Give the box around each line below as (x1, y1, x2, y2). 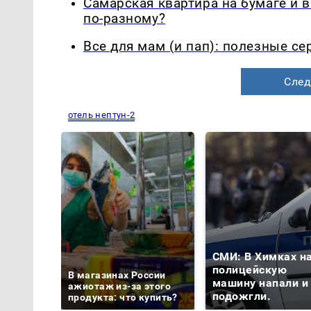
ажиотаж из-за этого (68, 280, 171, 292)
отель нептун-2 (68, 110, 135, 121)
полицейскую (212, 263, 287, 277)
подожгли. (212, 289, 271, 303)
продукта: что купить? (68, 292, 178, 303)
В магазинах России (68, 269, 166, 281)
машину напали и (212, 276, 309, 290)
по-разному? (83, 10, 166, 26)
